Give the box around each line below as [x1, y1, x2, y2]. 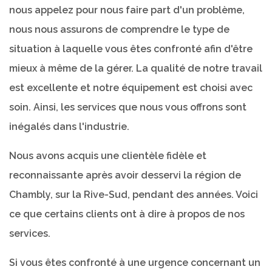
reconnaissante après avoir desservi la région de [9, 169, 241, 181]
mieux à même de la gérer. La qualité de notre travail [9, 62, 262, 74]
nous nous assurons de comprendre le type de [9, 23, 229, 35]
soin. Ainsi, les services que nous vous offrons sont [9, 101, 246, 113]
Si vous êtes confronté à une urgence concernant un [9, 256, 260, 268]
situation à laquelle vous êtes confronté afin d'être [9, 42, 253, 55]
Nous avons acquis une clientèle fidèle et [9, 149, 206, 161]
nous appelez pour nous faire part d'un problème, [9, 4, 245, 16]
